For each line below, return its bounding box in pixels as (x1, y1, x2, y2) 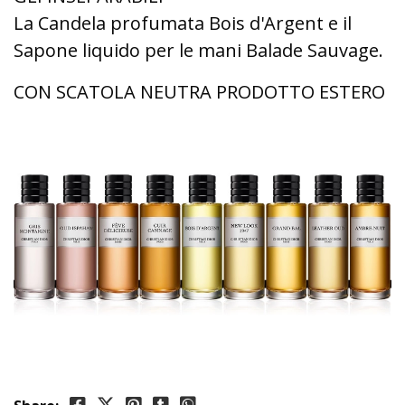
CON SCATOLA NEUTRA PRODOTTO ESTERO (14, 80, 385, 104)
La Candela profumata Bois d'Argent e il (14, 11, 352, 35)
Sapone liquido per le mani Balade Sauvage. (14, 38, 383, 62)
